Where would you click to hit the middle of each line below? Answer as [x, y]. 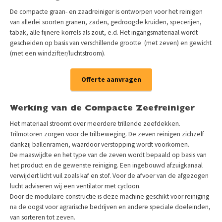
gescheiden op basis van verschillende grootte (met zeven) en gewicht [111, 43]
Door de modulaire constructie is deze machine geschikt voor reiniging [110, 196]
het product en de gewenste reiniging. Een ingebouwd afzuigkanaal [106, 165]
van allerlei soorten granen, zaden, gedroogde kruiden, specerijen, [106, 22]
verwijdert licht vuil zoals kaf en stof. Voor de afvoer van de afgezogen [109, 176]
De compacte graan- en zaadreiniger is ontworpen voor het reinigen [106, 11]
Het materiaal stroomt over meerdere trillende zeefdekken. [95, 124]
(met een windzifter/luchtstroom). [58, 53]
